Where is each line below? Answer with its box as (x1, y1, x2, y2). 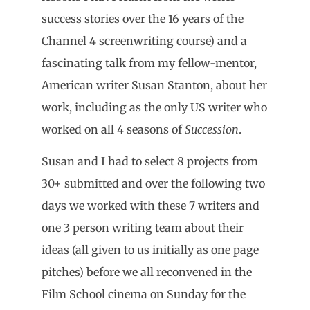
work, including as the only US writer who (42, 100, 267, 114)
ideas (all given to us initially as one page (42, 243, 259, 257)
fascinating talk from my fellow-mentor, (42, 55, 257, 70)
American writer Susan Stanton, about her (42, 77, 267, 92)
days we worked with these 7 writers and (42, 199, 259, 213)
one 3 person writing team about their (42, 221, 244, 235)
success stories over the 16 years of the (42, 11, 244, 26)
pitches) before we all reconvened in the (42, 265, 252, 280)
